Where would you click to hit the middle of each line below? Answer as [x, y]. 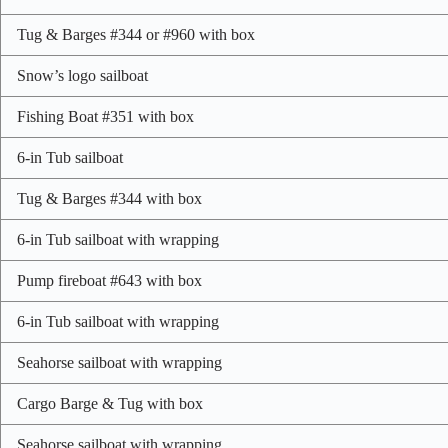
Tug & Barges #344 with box [109, 199]
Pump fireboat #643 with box [109, 281]
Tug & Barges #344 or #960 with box [136, 35]
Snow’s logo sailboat [82, 76]
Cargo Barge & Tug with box [110, 404]
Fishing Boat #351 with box [105, 117]
